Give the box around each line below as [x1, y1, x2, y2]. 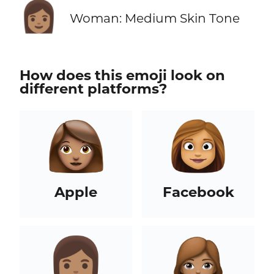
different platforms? [19, 80, 167, 97]
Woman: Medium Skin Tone [69, 10, 240, 26]
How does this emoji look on [19, 66, 225, 84]
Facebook [162, 183, 234, 201]
